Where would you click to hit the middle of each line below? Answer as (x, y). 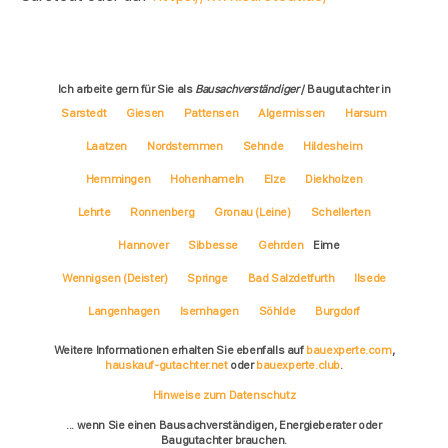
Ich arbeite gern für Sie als (126, 89)
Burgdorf (338, 311)
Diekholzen (334, 179)
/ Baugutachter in (344, 89)
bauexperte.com (349, 350)
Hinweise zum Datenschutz (224, 395)
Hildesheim (333, 146)
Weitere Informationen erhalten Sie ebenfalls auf (180, 350)
